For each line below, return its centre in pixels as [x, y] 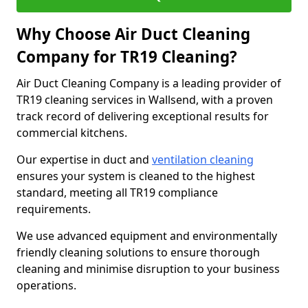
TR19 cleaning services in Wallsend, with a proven [145, 100]
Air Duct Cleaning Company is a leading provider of [149, 83]
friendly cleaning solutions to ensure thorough [138, 252]
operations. [48, 285]
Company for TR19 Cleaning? [127, 57]
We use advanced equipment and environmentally [147, 236]
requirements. [54, 209]
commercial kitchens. [73, 133]
